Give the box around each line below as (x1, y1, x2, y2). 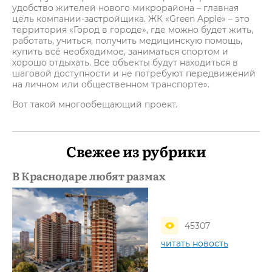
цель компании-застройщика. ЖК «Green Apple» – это (12, 13, 250, 24)
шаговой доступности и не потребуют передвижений (12, 68, 256, 79)
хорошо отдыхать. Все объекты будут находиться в (12, 57, 238, 68)
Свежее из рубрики (66, 140, 206, 161)
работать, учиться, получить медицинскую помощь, (12, 35, 242, 46)
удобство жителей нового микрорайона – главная (12, 2, 239, 13)
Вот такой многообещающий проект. (12, 99, 177, 110)
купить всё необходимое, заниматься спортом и (12, 46, 228, 57)
